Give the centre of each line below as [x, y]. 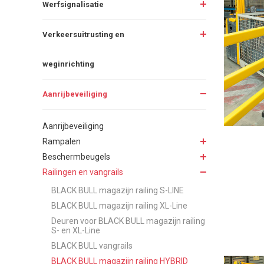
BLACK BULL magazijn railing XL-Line [119, 205]
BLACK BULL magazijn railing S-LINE [118, 190]
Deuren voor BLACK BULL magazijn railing [128, 221]
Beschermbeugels [76, 156]
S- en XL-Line [76, 230]
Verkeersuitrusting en [83, 34]
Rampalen [62, 141]
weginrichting [68, 64]
